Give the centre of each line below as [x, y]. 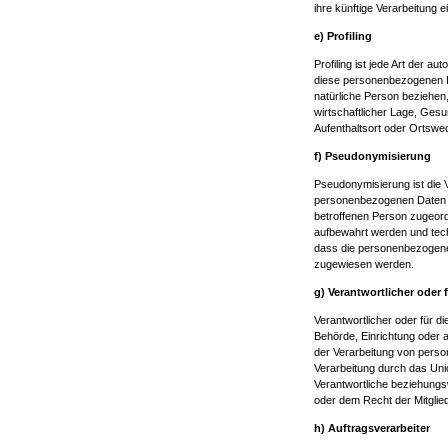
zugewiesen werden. [364, 264]
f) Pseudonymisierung [372, 156]
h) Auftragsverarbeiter [372, 428]
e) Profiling [343, 36]
